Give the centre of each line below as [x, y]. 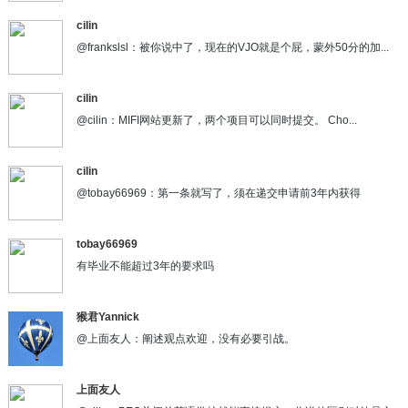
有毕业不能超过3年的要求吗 [145, 265]
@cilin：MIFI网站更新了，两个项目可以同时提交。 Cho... [216, 120]
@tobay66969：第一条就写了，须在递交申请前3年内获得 [218, 193]
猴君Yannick [107, 316]
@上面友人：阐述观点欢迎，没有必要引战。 [185, 338]
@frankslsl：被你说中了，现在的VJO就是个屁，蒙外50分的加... [232, 47]
